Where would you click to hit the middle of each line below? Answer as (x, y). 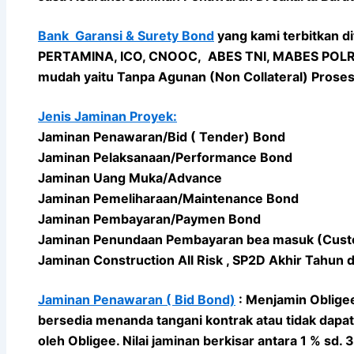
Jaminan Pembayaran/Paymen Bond (149, 218)
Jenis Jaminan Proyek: (107, 116)
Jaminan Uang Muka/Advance (130, 177)
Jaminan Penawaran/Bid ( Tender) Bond (162, 136)
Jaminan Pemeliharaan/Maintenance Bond (168, 198)
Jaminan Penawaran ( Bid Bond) (137, 299)
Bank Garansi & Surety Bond (126, 35)
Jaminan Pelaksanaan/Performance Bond (165, 157)
